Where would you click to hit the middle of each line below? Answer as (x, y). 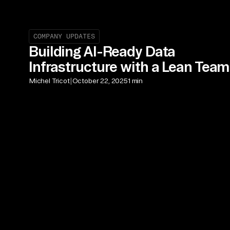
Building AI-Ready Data (102, 51)
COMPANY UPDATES (64, 36)
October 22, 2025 (100, 81)
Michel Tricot (50, 81)
